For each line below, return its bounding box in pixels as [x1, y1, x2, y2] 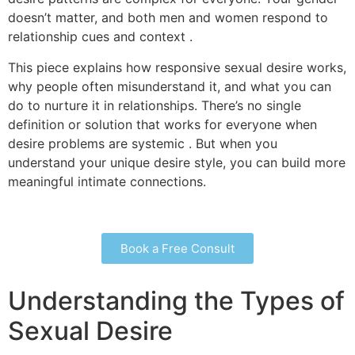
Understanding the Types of [8, 284, 345, 316]
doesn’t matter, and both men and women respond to [8, 10, 328, 26]
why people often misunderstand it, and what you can [8, 78, 331, 94]
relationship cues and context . [8, 29, 193, 45]
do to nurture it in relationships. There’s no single [8, 97, 301, 113]
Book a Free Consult [120, 240, 235, 256]
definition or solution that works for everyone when [8, 116, 317, 132]
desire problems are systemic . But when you [8, 135, 277, 151]
